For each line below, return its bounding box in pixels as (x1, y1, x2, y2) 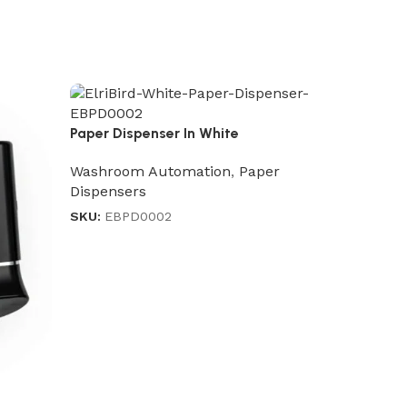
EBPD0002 (104, 209, 173, 224)
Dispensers (70, 183, 147, 201)
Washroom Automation (70, 163, 232, 181)
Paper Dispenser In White (70, 124, 240, 143)
